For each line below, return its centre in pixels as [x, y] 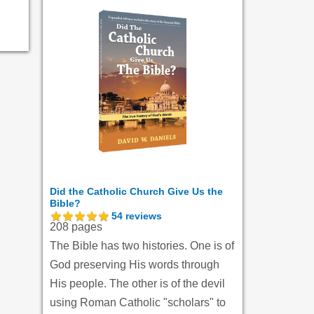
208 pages [76, 227]
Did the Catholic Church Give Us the [136, 192]
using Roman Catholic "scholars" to [138, 303]
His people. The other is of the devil [137, 284]
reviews [142, 216]
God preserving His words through [135, 265]
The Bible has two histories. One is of [142, 246]
